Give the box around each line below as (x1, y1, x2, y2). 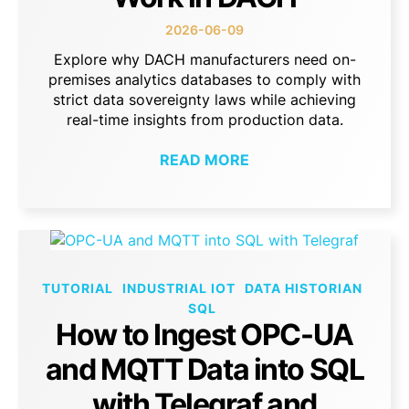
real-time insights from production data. (66, 110, 343, 129)
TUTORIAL (42, 280, 113, 297)
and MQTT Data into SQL (45, 351, 364, 388)
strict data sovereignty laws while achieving (53, 89, 356, 109)
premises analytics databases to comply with (48, 69, 361, 89)
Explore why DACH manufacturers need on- (53, 49, 356, 68)
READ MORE (160, 151, 249, 170)
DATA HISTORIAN (245, 280, 362, 297)
